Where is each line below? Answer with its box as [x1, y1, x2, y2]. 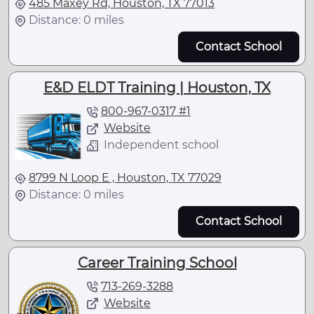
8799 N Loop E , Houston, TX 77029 [29, 171, 221, 185]
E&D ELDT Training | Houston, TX [43, 79, 271, 97]
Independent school [104, 138, 219, 152]
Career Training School [77, 254, 237, 271]
